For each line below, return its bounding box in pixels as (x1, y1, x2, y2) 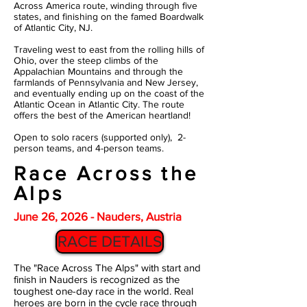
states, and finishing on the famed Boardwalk (14, 11, 204, 22)
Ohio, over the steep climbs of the (14, 55, 158, 66)
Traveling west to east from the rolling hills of (14, 44, 204, 55)
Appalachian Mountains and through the (14, 66, 183, 77)
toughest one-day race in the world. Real (14, 285, 193, 297)
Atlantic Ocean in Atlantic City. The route (14, 99, 184, 110)
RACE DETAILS (58, 233, 162, 249)
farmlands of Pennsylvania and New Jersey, (14, 77, 198, 88)
